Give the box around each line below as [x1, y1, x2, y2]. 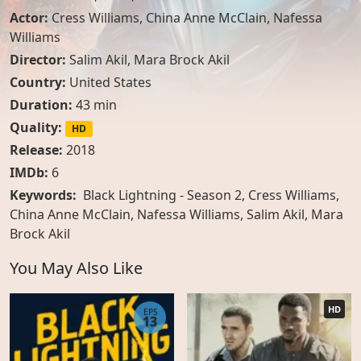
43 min [73, 96, 117, 114]
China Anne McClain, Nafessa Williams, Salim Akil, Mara [10, 205, 343, 224]
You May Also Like [10, 257, 143, 280]
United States [69, 73, 151, 91]
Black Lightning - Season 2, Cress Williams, [80, 186, 339, 205]
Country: [10, 73, 69, 91]
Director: [10, 51, 69, 68]
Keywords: [10, 186, 77, 205]
